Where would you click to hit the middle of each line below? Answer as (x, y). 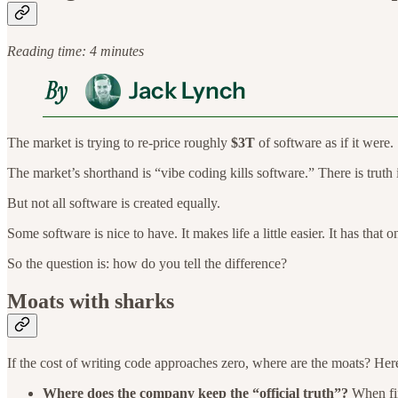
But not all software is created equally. (114, 203)
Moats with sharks (91, 302)
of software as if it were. (324, 143)
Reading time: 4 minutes (76, 52)
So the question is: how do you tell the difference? (147, 264)
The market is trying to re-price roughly (119, 143)
